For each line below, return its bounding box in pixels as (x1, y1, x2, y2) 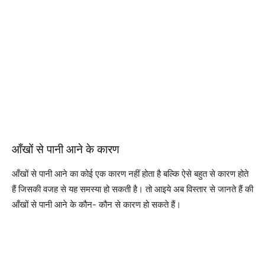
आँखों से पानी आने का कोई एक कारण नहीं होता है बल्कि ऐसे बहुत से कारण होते (12, 168, 248, 179)
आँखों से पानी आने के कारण (12, 143, 119, 156)
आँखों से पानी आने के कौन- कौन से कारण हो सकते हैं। (12, 199, 181, 210)
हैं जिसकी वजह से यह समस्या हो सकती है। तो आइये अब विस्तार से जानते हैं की (12, 183, 253, 195)
